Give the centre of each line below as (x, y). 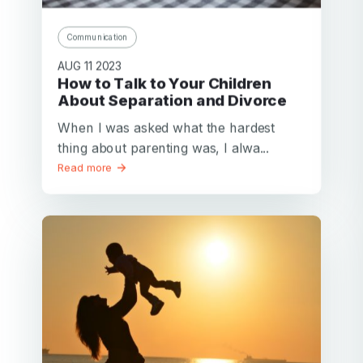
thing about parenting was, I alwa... (164, 147)
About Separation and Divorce (173, 100)
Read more (87, 167)
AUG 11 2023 (90, 66)
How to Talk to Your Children (64, 83)
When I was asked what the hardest (167, 128)
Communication (98, 36)
